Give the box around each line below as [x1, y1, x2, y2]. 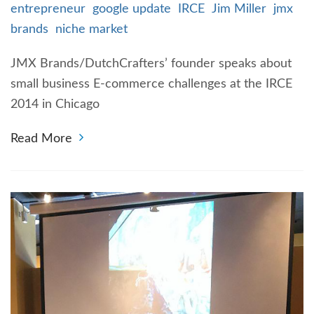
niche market [55, 23, 128, 36]
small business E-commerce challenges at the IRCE [11, 78, 292, 90]
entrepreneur [11, 3, 86, 15]
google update [93, 3, 171, 15]
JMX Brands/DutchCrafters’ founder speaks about [11, 57, 292, 70]
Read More [11, 132, 72, 145]
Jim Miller [212, 3, 266, 15]
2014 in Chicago [11, 98, 100, 111]
